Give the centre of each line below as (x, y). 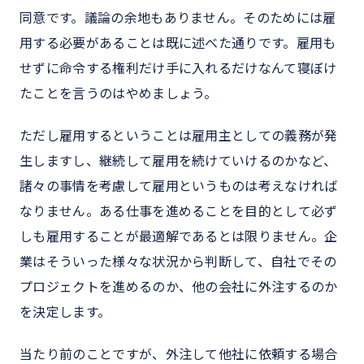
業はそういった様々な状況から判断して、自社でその (178, 262)
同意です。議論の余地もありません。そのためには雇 (178, 18)
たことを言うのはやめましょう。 (119, 94)
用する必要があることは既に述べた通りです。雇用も (178, 43)
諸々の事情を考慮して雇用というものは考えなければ (179, 186)
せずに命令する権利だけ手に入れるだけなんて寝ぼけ (178, 69)
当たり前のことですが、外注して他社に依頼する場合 (179, 354)
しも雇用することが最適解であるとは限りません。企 (179, 237)
